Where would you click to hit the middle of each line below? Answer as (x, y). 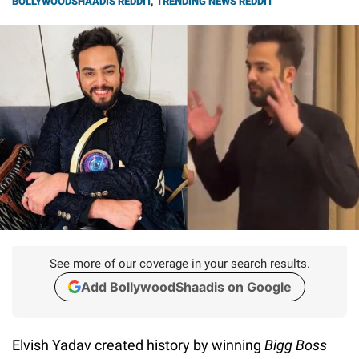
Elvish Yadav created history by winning (138, 345)
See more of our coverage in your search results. (179, 263)
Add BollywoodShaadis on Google (186, 286)
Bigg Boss (296, 345)
